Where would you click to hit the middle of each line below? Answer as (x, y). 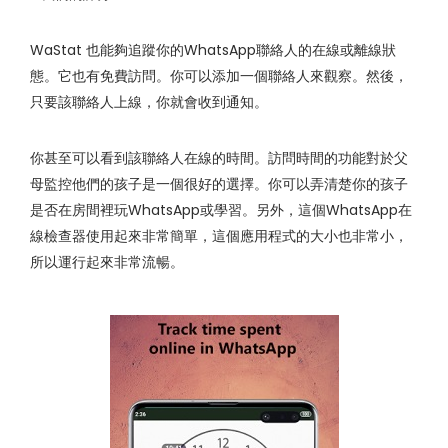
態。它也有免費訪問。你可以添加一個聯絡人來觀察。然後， (219, 76)
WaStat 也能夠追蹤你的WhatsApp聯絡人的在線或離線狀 (213, 50)
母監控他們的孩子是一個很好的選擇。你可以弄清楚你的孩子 (219, 184)
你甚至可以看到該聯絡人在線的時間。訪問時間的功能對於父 (219, 158)
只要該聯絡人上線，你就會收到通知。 (149, 102)
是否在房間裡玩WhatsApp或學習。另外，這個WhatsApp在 (221, 210)
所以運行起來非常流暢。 (107, 262)
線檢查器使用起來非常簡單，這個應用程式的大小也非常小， (219, 236)
